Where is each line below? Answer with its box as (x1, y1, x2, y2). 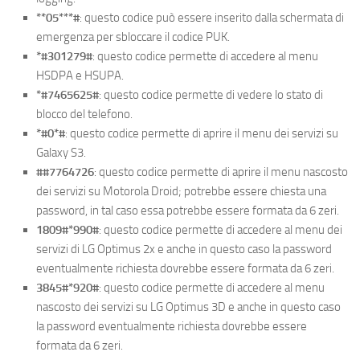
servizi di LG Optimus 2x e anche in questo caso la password (36, 241, 332, 256)
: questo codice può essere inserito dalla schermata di (80, 10, 344, 25)
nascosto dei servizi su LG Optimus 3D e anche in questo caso (36, 299, 341, 314)
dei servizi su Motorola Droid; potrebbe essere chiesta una (36, 183, 326, 198)
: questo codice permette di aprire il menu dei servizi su (65, 125, 338, 141)
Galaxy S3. (36, 145, 86, 160)
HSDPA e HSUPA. (36, 67, 124, 83)
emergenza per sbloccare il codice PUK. (36, 29, 230, 44)
